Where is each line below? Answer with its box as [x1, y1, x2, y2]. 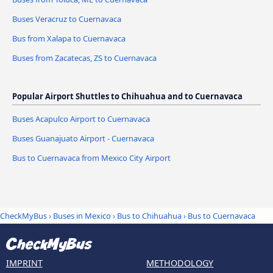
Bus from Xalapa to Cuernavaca [12, 33, 126, 44]
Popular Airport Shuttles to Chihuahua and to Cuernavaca [12, 90, 243, 102]
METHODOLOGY [146, 257, 214, 269]
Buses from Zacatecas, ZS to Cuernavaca [12, 52, 157, 63]
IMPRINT [5, 257, 43, 269]
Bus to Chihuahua [117, 210, 182, 222]
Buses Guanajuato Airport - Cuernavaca [12, 132, 154, 144]
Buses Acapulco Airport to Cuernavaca [12, 113, 150, 124]
